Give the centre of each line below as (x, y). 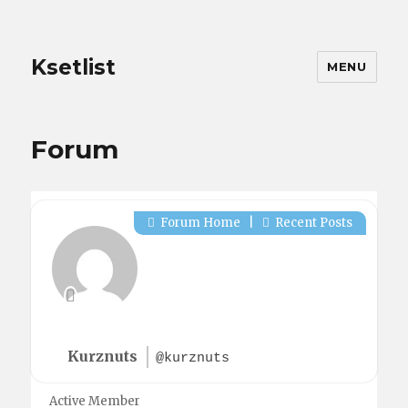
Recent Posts (312, 223)
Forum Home (199, 223)
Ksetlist (74, 67)
